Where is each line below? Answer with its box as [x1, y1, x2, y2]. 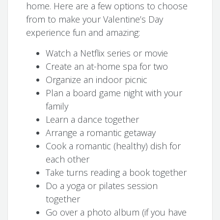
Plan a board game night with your [46, 86, 183, 99]
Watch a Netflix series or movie [46, 47, 168, 59]
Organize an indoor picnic [46, 73, 148, 85]
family [46, 100, 69, 112]
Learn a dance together [46, 113, 139, 125]
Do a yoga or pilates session [46, 179, 158, 192]
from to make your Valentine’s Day [26, 13, 164, 25]
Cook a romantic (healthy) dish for [46, 139, 181, 152]
